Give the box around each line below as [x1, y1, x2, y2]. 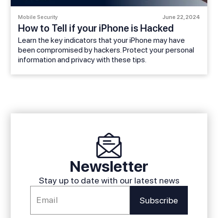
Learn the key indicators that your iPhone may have [18, 36, 185, 45]
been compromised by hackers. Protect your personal [18, 45, 195, 55]
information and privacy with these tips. [18, 55, 147, 65]
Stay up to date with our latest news [38, 175, 180, 186]
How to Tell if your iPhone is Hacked [18, 22, 174, 35]
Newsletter [70, 157, 148, 176]
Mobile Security [18, 14, 58, 21]
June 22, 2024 [162, 14, 200, 21]
